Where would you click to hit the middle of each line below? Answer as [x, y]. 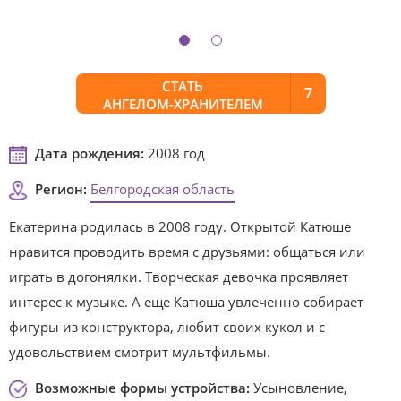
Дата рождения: [90, 153]
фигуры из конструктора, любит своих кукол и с [167, 327]
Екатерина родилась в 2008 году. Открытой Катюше [180, 226]
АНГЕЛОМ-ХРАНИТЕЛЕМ [183, 104]
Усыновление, [299, 388]
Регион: [63, 189]
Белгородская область [162, 189]
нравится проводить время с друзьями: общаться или [187, 252]
